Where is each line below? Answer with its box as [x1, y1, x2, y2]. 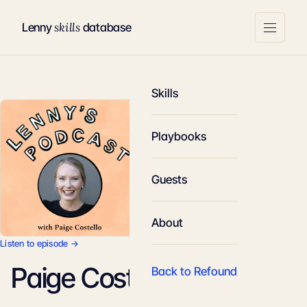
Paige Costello [11, 261, 173, 295]
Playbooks [151, 130, 206, 143]
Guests [151, 173, 187, 186]
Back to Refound [151, 265, 237, 278]
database [79, 21, 132, 34]
